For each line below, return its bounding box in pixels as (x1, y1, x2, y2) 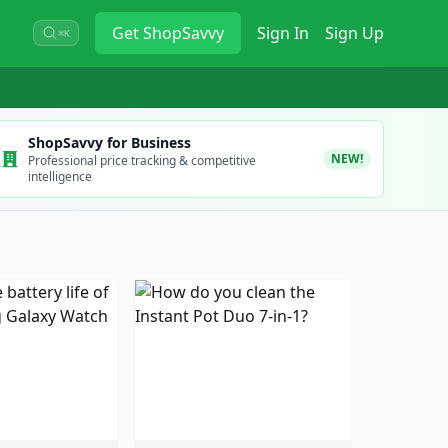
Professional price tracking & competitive (27, 152, 256, 169)
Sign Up (325, 22, 384, 44)
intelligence (27, 168, 92, 185)
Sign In (257, 22, 309, 44)
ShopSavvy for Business (27, 133, 191, 152)
